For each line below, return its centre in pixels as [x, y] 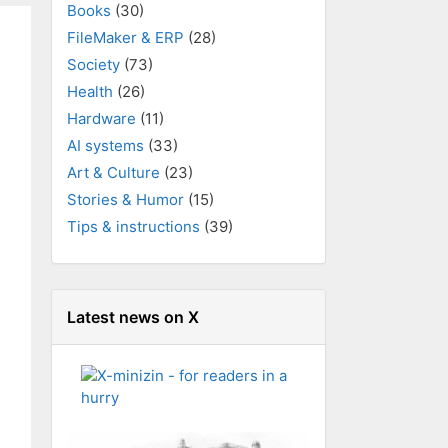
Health [90, 91]
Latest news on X [133, 317]
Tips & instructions [133, 226]
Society [93, 64]
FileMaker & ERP [125, 37]
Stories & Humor [125, 199]
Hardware [101, 118]
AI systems [105, 145]
